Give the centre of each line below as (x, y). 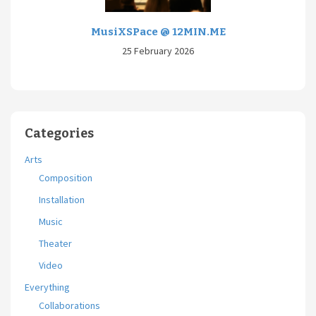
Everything (47, 287)
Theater (55, 244)
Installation (62, 200)
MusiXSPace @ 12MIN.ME (158, 31)
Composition (66, 178)
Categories (59, 134)
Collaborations (69, 306)
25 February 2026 (158, 51)
